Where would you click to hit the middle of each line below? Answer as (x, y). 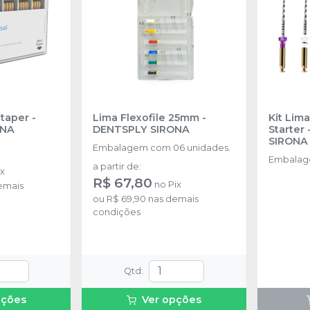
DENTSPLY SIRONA (142, 129)
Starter (286, 129)
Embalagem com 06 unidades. (162, 147)
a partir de (116, 166)
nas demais (173, 199)
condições (117, 212)
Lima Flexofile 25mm (146, 117)
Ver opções (171, 299)
